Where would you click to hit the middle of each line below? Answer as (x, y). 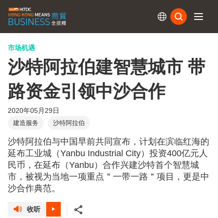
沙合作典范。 (34, 189)
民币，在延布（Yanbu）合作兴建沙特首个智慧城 (103, 165)
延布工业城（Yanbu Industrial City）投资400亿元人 (108, 154)
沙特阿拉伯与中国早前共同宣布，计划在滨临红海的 (109, 142)
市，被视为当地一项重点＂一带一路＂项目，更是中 (109, 177)
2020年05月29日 (34, 111)
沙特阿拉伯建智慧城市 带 (107, 67)
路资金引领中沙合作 (87, 91)
